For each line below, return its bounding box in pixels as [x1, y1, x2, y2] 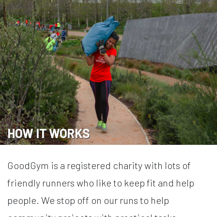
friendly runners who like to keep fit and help [7, 176, 194, 188]
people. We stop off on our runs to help [7, 194, 169, 206]
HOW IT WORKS [7, 125, 90, 140]
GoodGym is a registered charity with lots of [7, 159, 191, 171]
